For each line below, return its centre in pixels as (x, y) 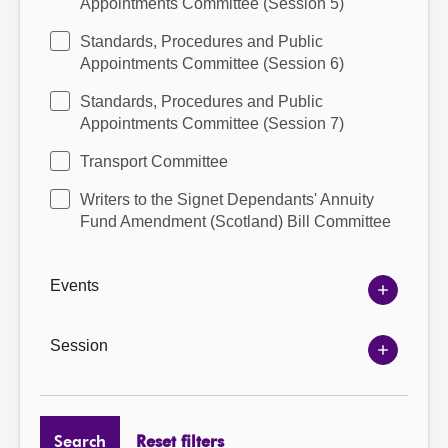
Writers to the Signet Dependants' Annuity (227, 199)
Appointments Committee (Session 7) (212, 123)
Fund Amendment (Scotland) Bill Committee (235, 221)
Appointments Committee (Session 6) (212, 63)
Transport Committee (154, 161)
